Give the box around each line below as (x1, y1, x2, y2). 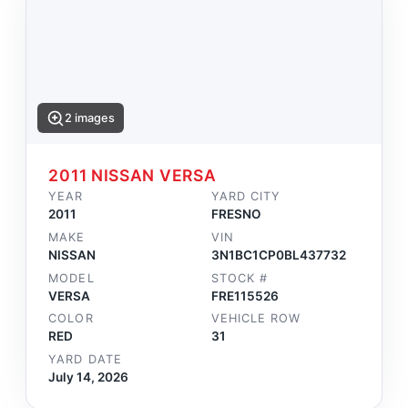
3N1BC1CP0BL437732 (211, 247, 346, 262)
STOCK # (211, 270, 269, 285)
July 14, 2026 (48, 369, 129, 384)
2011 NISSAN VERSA (48, 166, 217, 186)
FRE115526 (211, 288, 279, 303)
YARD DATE (48, 352, 122, 366)
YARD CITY (211, 189, 281, 204)
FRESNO (211, 207, 261, 222)
